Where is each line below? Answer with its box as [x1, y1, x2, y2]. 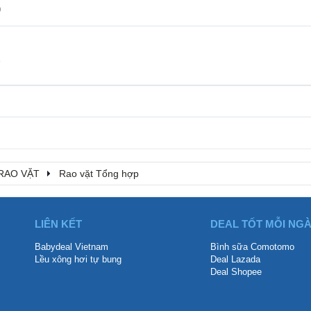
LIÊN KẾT [35, 218, 82, 230]
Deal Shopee [210, 267, 262, 278]
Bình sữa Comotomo [210, 242, 294, 253]
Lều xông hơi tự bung [35, 254, 121, 265]
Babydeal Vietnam [35, 242, 108, 253]
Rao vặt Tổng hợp [59, 168, 139, 180]
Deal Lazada [210, 254, 260, 265]
